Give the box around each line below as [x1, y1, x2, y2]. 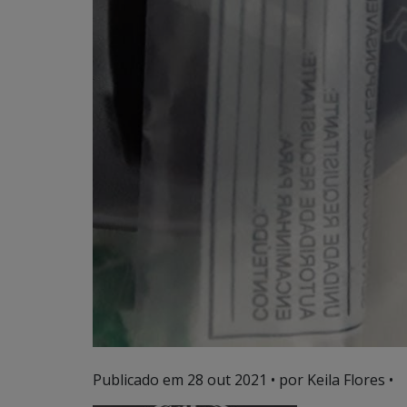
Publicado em [93, 370, 187, 390]
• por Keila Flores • [267, 370, 393, 390]
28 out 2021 [187, 370, 267, 390]
